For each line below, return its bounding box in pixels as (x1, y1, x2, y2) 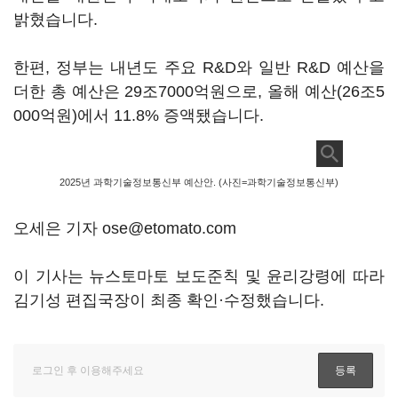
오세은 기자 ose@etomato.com (13, 219, 236, 237)
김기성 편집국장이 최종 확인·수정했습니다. (13, 291, 324, 309)
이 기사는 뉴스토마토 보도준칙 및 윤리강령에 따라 (13, 267, 385, 285)
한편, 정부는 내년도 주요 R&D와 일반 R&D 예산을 (13, 59, 385, 76)
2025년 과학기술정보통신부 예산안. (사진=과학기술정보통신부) (60, 177, 338, 187)
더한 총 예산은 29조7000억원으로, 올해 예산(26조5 (13, 83, 385, 100)
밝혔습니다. (13, 11, 98, 28)
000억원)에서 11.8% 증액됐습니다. (13, 107, 264, 124)
